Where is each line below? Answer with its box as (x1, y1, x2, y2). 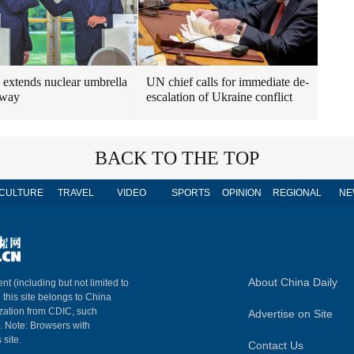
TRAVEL (58, 187, 94, 198)
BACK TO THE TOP (95, 148, 259, 168)
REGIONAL (273, 187, 322, 198)
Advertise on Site (248, 307, 333, 320)
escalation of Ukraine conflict (146, 90, 292, 104)
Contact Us (248, 339, 303, 352)
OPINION (222, 187, 262, 198)
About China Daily (248, 276, 337, 288)
